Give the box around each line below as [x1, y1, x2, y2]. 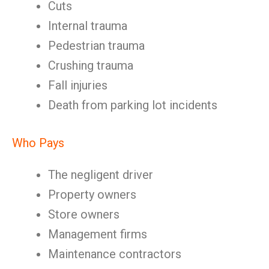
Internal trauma [48, 19, 127, 33]
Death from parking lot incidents [48, 98, 217, 112]
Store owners [48, 207, 119, 222]
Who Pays [12, 136, 64, 150]
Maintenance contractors [48, 247, 181, 261]
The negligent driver [48, 168, 153, 182]
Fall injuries [48, 78, 107, 92]
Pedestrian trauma [48, 38, 145, 53]
